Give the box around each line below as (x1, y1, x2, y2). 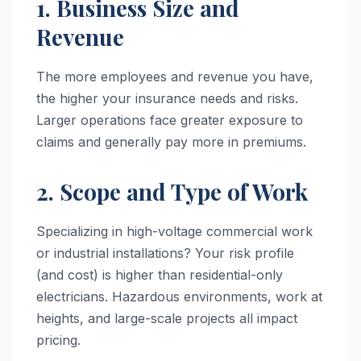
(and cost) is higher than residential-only (36, 266, 283, 283)
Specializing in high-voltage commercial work (36, 222, 313, 239)
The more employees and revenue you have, (36, 68, 313, 85)
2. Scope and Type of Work (36, 176, 308, 206)
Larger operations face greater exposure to (36, 111, 303, 128)
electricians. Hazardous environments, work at (36, 288, 322, 305)
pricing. (36, 331, 81, 348)
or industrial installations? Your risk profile (36, 244, 294, 261)
